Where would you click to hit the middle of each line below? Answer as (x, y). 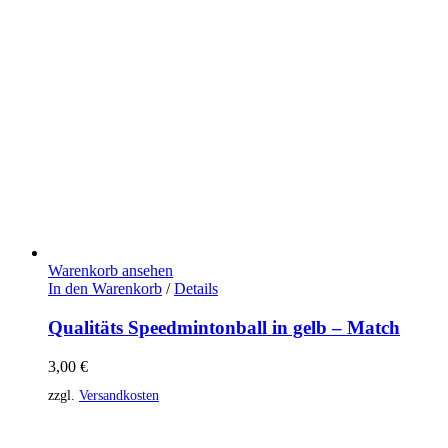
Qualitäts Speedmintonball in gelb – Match (224, 327)
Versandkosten (119, 394)
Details (196, 289)
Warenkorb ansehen (110, 271)
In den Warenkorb (105, 289)
